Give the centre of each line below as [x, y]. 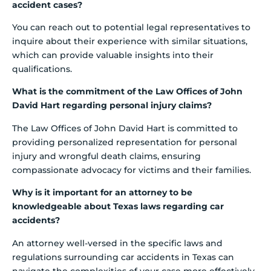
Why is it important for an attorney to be [102, 193]
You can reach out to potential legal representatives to [131, 27]
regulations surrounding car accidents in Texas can [123, 257]
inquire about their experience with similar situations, [130, 41]
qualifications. [42, 69]
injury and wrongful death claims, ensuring [106, 156]
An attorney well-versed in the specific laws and [117, 243]
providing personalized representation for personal [125, 142]
